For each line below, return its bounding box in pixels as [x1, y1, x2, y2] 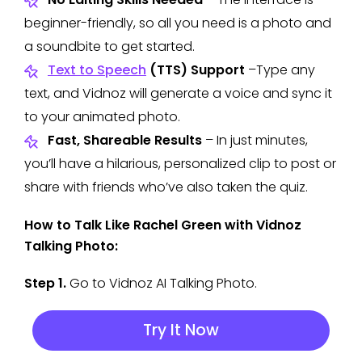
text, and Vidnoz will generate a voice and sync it [24, 83, 332, 103]
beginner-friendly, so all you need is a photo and [24, 13, 331, 32]
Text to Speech [48, 60, 146, 79]
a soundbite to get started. [24, 36, 195, 56]
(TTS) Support [146, 60, 245, 79]
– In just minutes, [202, 130, 308, 149]
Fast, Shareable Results [48, 130, 202, 149]
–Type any [245, 60, 315, 79]
